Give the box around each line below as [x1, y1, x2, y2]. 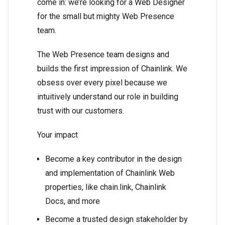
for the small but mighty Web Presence [37, 12, 174, 22]
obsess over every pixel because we [37, 78, 167, 88]
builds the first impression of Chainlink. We [37, 64, 187, 74]
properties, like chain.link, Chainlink [45, 182, 166, 192]
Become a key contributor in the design [45, 154, 182, 164]
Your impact [37, 130, 78, 140]
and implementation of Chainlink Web [45, 168, 175, 178]
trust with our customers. [37, 106, 124, 116]
